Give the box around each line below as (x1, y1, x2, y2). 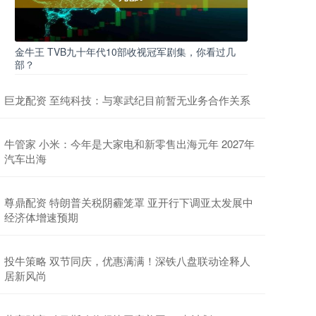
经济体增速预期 (4, 209, 78, 224)
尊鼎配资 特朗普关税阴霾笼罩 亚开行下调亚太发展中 (4, 195, 253, 209)
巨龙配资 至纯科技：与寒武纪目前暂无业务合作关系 (4, 92, 250, 107)
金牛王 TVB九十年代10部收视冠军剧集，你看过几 (15, 44, 236, 59)
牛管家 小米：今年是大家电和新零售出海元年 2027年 (4, 136, 255, 151)
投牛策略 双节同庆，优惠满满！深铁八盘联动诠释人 (4, 253, 250, 268)
